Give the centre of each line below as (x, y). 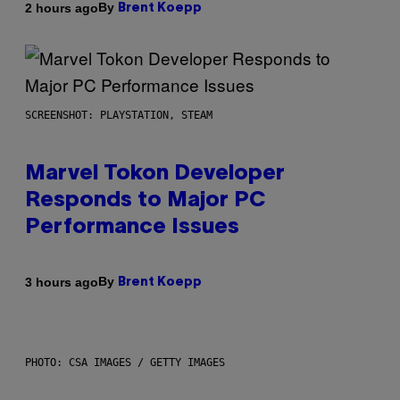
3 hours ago (62, 282)
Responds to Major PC (145, 201)
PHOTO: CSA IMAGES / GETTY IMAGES (125, 363)
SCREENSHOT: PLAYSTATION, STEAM (119, 116)
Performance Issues (132, 228)
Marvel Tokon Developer (155, 175)
